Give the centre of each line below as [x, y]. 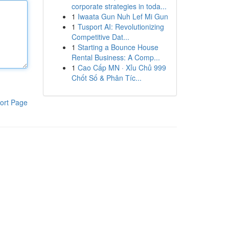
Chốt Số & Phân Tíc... [106, 78]
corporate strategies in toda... [119, 6]
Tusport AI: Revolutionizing [121, 27]
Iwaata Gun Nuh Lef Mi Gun [123, 16]
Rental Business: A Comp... [116, 57]
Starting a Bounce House [118, 47]
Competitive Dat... [100, 37]
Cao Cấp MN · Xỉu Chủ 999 [122, 67]
